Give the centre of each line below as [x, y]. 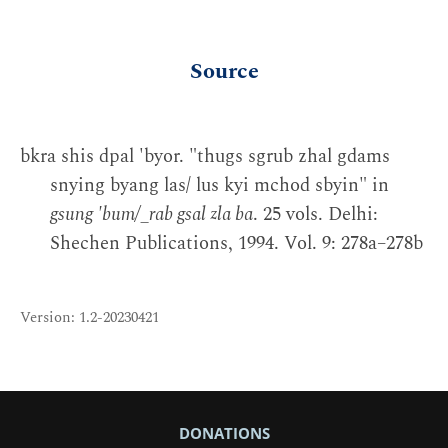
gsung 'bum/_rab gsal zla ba [151, 215]
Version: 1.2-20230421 [89, 317]
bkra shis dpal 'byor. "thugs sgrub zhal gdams [205, 157]
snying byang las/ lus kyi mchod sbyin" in [219, 186]
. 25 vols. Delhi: [315, 215]
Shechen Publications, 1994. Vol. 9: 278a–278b [236, 244]
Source [224, 71]
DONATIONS [224, 433]
